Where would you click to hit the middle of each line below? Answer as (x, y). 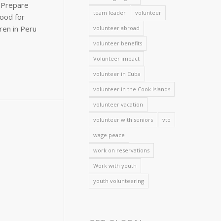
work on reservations (122, 150)
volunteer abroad (117, 28)
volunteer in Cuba (117, 74)
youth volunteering (119, 181)
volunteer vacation (118, 104)
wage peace (109, 135)
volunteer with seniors (123, 120)
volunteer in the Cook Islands (132, 89)
